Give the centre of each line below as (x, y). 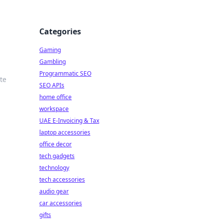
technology (54, 168)
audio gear (54, 191)
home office (55, 97)
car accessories (61, 203)
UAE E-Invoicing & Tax (69, 121)
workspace (54, 109)
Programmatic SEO (65, 73)
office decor (55, 144)
